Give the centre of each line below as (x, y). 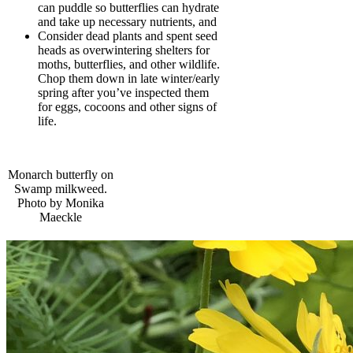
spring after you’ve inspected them (123, 93)
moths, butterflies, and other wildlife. (129, 64)
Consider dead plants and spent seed (128, 36)
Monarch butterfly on (61, 175)
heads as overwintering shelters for (124, 50)
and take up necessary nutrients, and (127, 22)
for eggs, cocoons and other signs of (127, 107)
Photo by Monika (61, 203)
